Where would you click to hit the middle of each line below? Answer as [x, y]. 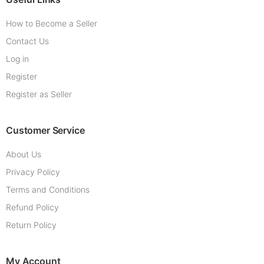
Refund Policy [32, 207]
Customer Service [45, 131]
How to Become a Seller [52, 24]
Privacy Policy [33, 172]
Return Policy [31, 225]
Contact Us [27, 41]
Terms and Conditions [48, 190]
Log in [17, 59]
